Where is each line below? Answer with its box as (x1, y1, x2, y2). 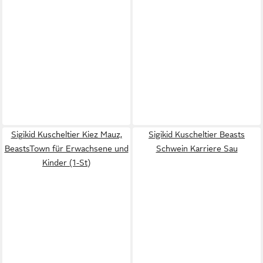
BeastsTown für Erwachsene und (4, 144, 129, 153)
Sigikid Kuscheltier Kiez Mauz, (11, 130, 122, 139)
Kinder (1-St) (42, 158, 90, 167)
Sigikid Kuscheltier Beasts (149, 130, 245, 139)
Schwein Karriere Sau (156, 144, 238, 153)
